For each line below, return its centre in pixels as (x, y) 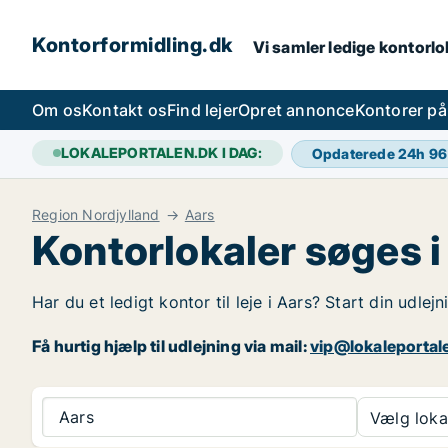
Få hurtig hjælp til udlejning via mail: (171, 346)
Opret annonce (296, 110)
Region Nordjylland (96, 214)
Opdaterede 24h (370, 153)
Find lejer (202, 110)
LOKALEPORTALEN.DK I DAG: (161, 152)
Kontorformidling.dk (132, 45)
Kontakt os (124, 110)
